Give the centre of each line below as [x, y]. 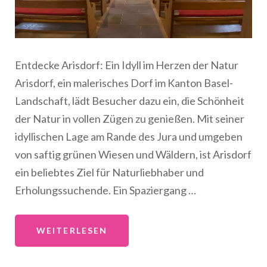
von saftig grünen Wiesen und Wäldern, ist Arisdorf [133, 155]
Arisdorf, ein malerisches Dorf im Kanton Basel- [124, 83]
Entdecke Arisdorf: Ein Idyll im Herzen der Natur [127, 65]
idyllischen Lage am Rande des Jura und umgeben [129, 137]
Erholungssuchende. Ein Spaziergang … [105, 190]
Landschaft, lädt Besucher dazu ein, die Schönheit [130, 101]
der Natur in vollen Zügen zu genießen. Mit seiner [130, 119]
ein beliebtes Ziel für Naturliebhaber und [109, 173]
